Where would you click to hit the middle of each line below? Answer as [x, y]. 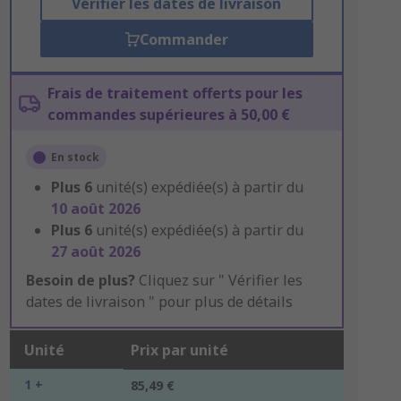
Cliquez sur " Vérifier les [218, 280]
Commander [183, 39]
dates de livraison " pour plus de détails [159, 302]
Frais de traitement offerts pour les [175, 93]
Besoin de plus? [80, 280]
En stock [75, 157]
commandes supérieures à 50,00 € [168, 115]
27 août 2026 [95, 252]
